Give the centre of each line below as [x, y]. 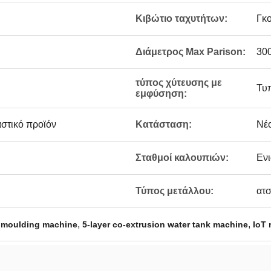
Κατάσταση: [164, 124]
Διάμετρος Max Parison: [191, 52]
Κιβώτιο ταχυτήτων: [181, 18]
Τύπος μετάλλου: [175, 191]
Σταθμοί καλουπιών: [182, 158]
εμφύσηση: [161, 93]
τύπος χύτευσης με [179, 83]
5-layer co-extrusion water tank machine [165, 224]
